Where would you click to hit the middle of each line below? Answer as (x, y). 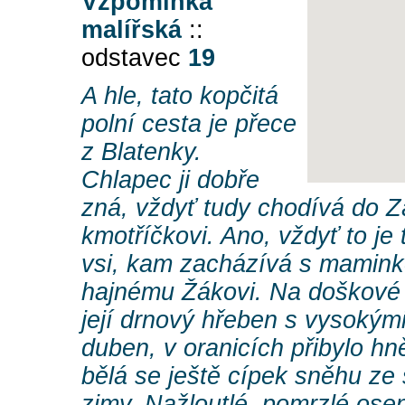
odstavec (135, 58)
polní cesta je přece (189, 124)
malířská (132, 30)
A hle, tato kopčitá (180, 96)
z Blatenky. (141, 152)
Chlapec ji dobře (170, 180)
